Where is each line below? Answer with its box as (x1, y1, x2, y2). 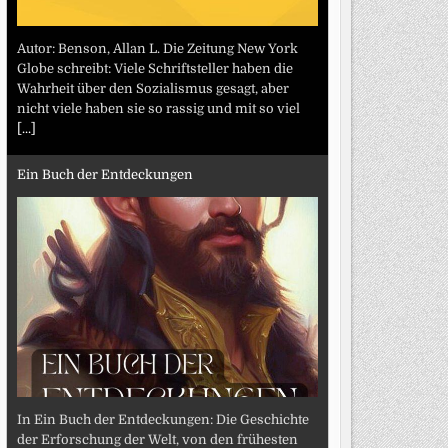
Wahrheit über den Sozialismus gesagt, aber (16, 80, 289, 96)
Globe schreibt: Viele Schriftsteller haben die (16, 60, 293, 76)
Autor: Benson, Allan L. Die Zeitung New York (16, 40, 298, 56)
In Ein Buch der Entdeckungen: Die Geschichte (16, 411, 309, 427)
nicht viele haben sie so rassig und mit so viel (16, 100, 300, 116)
